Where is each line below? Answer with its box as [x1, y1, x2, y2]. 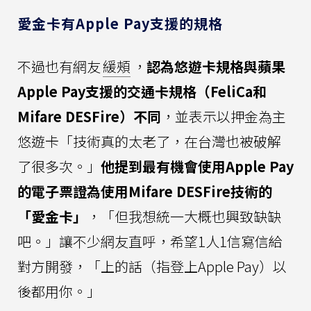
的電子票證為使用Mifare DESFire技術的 [17, 180, 272, 201]
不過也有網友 [17, 56, 101, 76]
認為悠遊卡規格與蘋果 [146, 56, 285, 76]
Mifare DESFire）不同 [17, 106, 161, 126]
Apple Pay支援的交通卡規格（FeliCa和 [17, 81, 267, 101]
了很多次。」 [17, 155, 101, 176]
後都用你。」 [17, 280, 101, 301]
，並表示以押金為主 [161, 106, 286, 126]
